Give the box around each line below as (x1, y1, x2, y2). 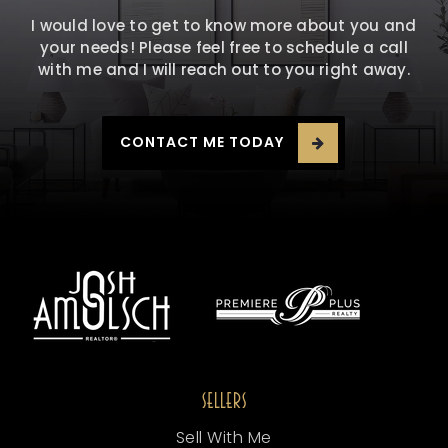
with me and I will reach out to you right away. (38, 58, 410, 80)
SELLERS (201, 389, 246, 412)
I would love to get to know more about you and (31, 14, 417, 36)
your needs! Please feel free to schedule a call (40, 36, 408, 58)
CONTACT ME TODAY (120, 132, 285, 153)
